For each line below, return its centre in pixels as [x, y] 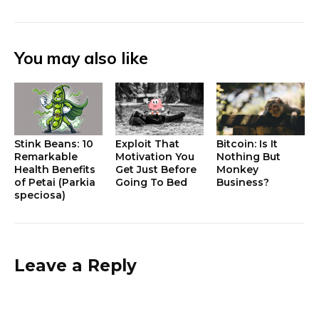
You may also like [81, 58]
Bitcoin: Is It [247, 143]
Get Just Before [156, 169]
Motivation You [155, 156]
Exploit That [147, 143]
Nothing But [248, 156]
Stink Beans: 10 [54, 143]
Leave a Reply [75, 265]
